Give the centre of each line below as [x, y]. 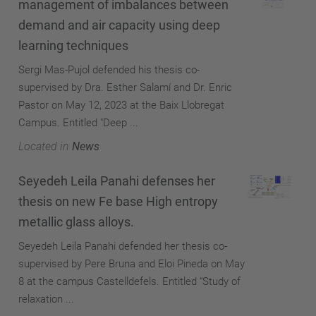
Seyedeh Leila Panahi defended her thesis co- [123, 246]
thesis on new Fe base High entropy [118, 201]
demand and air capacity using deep [119, 25]
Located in [44, 146]
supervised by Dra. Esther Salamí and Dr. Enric [125, 87]
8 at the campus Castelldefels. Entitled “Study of [129, 281]
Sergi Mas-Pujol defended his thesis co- [109, 70]
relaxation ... [46, 299]
